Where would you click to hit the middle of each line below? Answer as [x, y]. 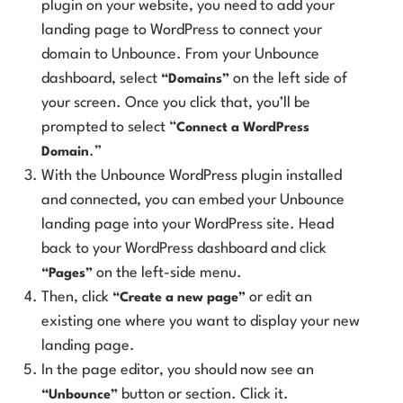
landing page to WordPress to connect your [182, 30]
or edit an [279, 297]
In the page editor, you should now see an [178, 370]
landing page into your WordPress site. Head [188, 224]
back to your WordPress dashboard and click [184, 248]
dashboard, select [101, 78]
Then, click [77, 297]
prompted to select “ [109, 127]
